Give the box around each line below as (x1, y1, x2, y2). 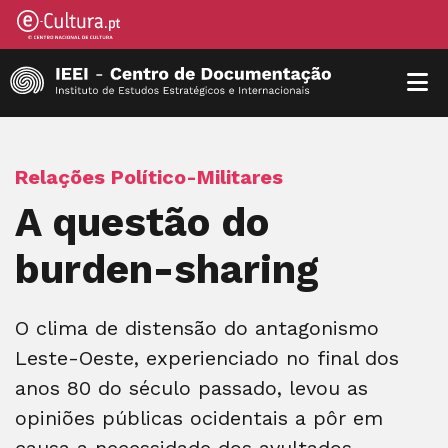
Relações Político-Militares (15, 164, 283, 189)
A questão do (15, 198, 269, 246)
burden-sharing (15, 245, 319, 293)
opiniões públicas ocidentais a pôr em (15, 405, 383, 430)
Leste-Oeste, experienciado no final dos (15, 345, 399, 370)
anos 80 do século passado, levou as (15, 375, 368, 400)
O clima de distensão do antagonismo (15, 315, 379, 340)
